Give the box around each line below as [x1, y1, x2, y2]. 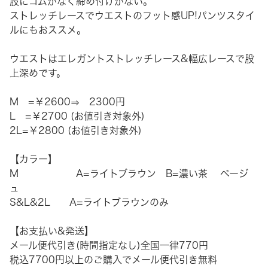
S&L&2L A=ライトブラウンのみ [10, 197, 169, 208]
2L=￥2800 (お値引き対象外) [10, 126, 142, 136]
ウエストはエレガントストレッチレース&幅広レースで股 [10, 54, 254, 64]
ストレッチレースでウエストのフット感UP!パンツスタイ [10, 11, 255, 21]
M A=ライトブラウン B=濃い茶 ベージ [10, 169, 248, 179]
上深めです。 [10, 68, 66, 78]
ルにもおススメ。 [10, 25, 86, 35]
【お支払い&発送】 [10, 226, 94, 236]
